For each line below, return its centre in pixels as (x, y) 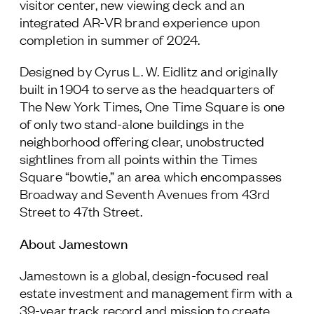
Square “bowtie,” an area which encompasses (151, 176)
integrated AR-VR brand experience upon (140, 22)
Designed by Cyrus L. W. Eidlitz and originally (149, 71)
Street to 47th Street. (81, 211)
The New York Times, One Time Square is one (152, 106)
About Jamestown (73, 243)
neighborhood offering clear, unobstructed (142, 141)
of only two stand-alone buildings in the (131, 123)
